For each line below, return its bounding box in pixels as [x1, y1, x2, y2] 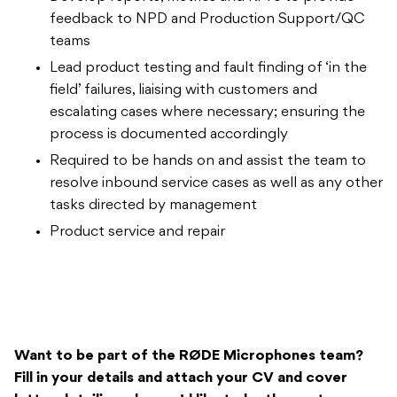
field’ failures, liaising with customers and [50, 82, 317, 97]
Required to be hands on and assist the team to [50, 153, 366, 168]
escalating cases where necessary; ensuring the [50, 105, 365, 120]
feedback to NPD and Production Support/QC [50, 12, 365, 27]
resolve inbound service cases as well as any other [50, 175, 383, 191]
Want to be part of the [14, 348, 179, 363]
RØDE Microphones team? [179, 348, 363, 363]
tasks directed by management [50, 198, 257, 213]
